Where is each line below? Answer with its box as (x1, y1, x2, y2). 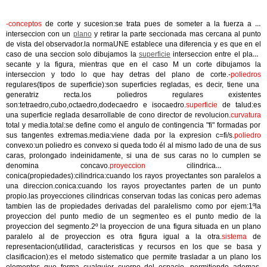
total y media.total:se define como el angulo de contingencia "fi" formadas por (6, 121, 261, 129)
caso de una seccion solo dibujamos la (6, 50, 139, 58)
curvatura (231, 111, 261, 119)
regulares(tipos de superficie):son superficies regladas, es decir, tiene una (6, 80, 259, 89)
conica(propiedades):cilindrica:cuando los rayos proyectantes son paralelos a (6, 172, 261, 180)
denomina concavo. (6, 162, 110, 170)
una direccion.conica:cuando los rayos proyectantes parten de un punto (6, 182, 261, 190)
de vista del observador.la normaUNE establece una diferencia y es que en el (6, 40, 261, 48)
